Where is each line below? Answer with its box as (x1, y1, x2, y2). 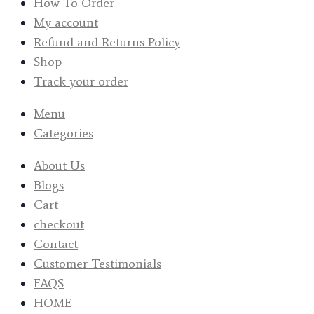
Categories (34, 125, 93, 141)
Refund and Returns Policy (34, 34, 180, 50)
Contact (34, 236, 78, 252)
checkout (34, 217, 84, 232)
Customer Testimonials (34, 256, 161, 271)
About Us (34, 158, 85, 173)
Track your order (34, 74, 128, 89)
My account (34, 15, 98, 30)
